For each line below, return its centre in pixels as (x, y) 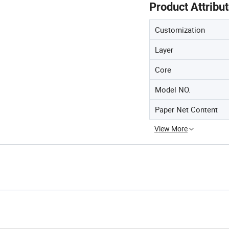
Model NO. (173, 89)
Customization (180, 30)
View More (171, 129)
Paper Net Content (186, 109)
